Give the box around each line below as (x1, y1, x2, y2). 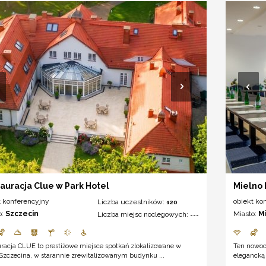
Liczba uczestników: (97, 198, 167, 207)
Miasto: (233, 210, 259, 218)
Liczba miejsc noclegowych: (97, 210, 191, 219)
